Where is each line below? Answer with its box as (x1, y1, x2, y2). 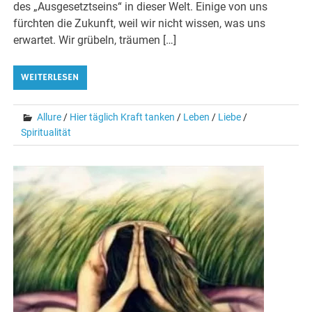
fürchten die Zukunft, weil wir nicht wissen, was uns (13, 17, 266, 31)
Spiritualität (21, 127, 72, 139)
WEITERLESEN (21, 71, 79, 84)
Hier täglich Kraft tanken (70, 111, 175, 123)
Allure (37, 111, 62, 123)
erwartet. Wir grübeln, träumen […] (13, 33, 177, 47)
